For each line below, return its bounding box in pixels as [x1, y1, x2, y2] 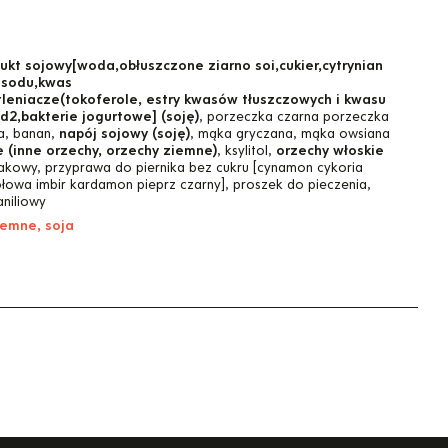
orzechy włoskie [275, 142, 384, 160]
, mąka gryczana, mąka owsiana [189, 125, 390, 143]
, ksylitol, [216, 142, 276, 160]
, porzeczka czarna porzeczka [198, 108, 389, 126]
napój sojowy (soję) [58, 125, 190, 143]
